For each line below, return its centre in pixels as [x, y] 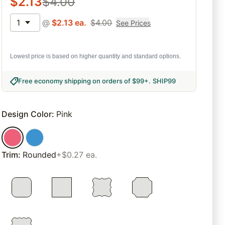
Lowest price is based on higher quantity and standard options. [96, 57]
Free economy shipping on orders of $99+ [84, 81]
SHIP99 [164, 81]
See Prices [134, 23]
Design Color [27, 114]
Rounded [40, 155]
